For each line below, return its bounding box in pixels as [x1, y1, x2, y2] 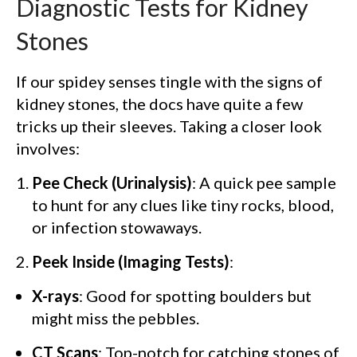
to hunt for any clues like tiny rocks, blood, [32, 195, 334, 214]
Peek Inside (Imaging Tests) [32, 252, 229, 271]
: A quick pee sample [192, 173, 336, 192]
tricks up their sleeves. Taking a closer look [16, 116, 322, 135]
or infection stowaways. [32, 218, 202, 237]
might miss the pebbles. [32, 308, 199, 328]
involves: [16, 139, 80, 158]
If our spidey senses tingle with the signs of [16, 72, 323, 91]
